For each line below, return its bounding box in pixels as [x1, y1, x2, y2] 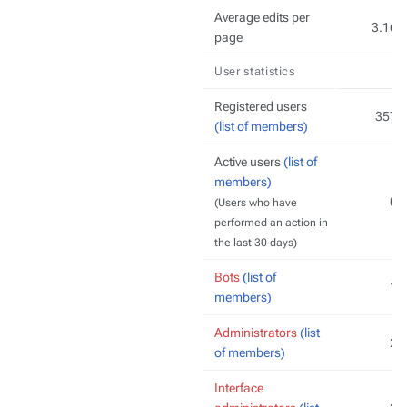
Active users [214, 154, 283, 169]
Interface [214, 381, 263, 395]
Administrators [214, 325, 297, 340]
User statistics [214, 65, 295, 78]
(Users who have [214, 196, 297, 209]
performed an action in [214, 216, 328, 229]
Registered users [214, 99, 307, 114]
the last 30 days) [214, 236, 297, 249]
